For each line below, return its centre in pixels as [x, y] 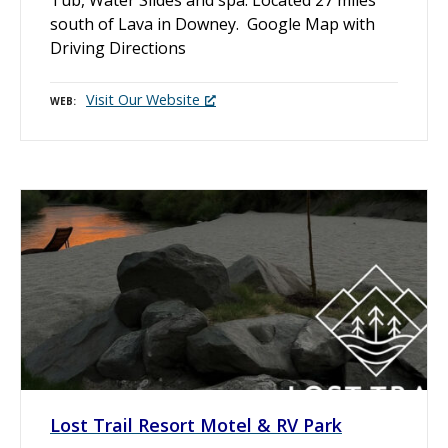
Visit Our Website [143, 99]
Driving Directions [118, 47]
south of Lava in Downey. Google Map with [212, 23]
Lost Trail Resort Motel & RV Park [196, 424]
